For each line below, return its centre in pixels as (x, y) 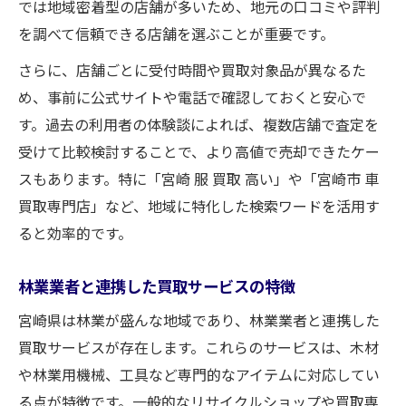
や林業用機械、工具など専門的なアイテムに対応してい (199, 374)
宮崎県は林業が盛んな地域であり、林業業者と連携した (199, 319)
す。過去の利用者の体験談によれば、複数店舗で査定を (198, 124)
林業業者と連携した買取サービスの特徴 (157, 285)
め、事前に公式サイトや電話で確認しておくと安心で (192, 97)
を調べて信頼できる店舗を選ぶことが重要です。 (176, 33)
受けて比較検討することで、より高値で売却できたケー (199, 151)
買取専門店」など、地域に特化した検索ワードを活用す (199, 205)
